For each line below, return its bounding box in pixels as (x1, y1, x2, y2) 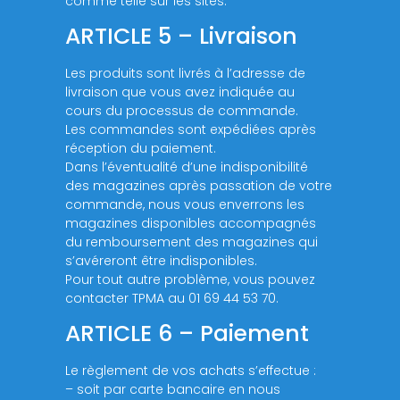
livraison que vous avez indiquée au (65, 82, 296, 101)
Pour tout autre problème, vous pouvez (65, 270, 316, 288)
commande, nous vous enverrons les (65, 195, 305, 213)
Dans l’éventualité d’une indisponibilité (65, 157, 309, 176)
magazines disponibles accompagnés (65, 213, 317, 232)
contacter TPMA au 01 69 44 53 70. (65, 288, 279, 307)
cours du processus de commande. (65, 101, 299, 120)
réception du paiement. (65, 138, 217, 157)
